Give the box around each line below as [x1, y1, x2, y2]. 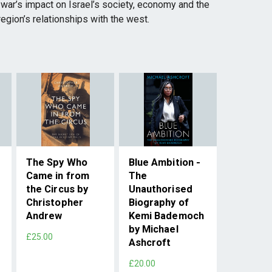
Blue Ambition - [128, 156, 201, 168]
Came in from [25, 169, 90, 182]
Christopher [25, 196, 83, 208]
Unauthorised [128, 183, 192, 195]
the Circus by [25, 183, 89, 195]
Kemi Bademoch [128, 209, 204, 222]
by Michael [128, 223, 178, 235]
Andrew [25, 209, 63, 222]
